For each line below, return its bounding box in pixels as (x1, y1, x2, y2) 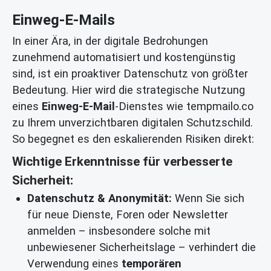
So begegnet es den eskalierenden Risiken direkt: (12, 132, 254, 146)
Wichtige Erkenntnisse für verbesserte (12, 154, 232, 169)
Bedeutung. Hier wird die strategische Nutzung (12, 83, 245, 97)
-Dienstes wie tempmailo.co (115, 100, 253, 113)
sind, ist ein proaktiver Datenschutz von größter (12, 67, 248, 80)
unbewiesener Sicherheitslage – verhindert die (27, 241, 256, 254)
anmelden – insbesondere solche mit (27, 224, 211, 238)
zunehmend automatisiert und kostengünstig (12, 51, 235, 64)
